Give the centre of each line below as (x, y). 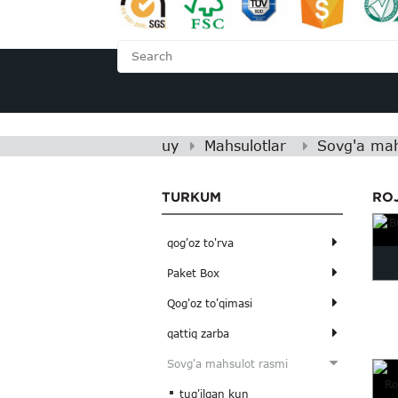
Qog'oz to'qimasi (209, 303)
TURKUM (191, 197)
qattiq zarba (198, 334)
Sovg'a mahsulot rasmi (227, 364)
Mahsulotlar (245, 146)
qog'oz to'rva (200, 243)
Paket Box (193, 273)
